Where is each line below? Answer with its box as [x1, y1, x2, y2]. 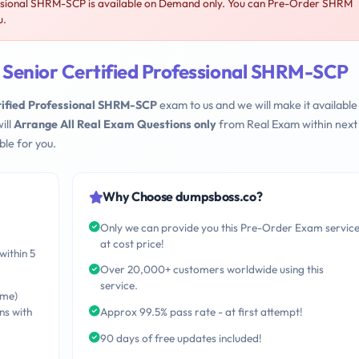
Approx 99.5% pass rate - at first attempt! [99, 305, 303, 320]
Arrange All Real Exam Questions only [14, 117, 216, 132]
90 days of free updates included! [99, 330, 262, 345]
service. [99, 278, 138, 293]
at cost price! [99, 236, 164, 251]
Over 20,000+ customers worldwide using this [99, 262, 324, 277]
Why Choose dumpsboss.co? [103, 188, 263, 205]
